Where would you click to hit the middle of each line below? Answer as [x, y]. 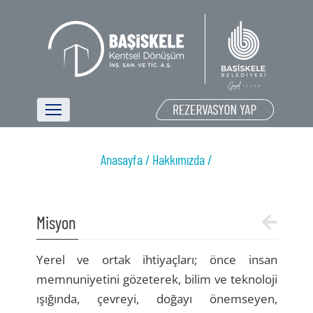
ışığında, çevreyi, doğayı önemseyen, [156, 299]
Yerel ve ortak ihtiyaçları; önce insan [156, 260]
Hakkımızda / [182, 159]
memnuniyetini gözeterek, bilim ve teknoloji [156, 279]
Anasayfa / [125, 159]
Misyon [56, 222]
